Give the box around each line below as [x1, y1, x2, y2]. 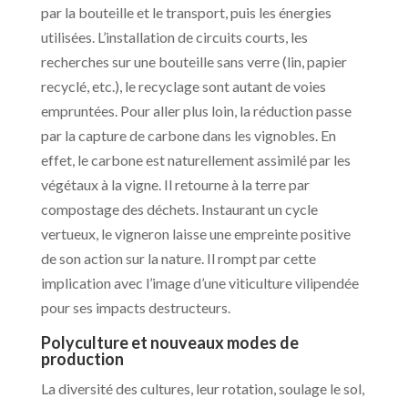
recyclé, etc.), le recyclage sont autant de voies [40, 76, 326, 95]
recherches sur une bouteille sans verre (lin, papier [40, 52, 347, 70]
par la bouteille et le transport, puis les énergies [40, 3, 331, 21]
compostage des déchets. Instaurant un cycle [40, 199, 318, 218]
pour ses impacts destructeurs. [40, 298, 230, 316]
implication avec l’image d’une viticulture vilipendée [40, 273, 359, 291]
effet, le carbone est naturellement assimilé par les [40, 150, 351, 168]
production [40, 348, 124, 369]
